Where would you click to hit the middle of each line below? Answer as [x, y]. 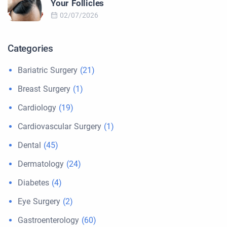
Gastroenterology [48, 220]
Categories [30, 49]
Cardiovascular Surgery [60, 127]
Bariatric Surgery [48, 70]
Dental [29, 145]
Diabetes [33, 183]
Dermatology [41, 164]
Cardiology [37, 108]
